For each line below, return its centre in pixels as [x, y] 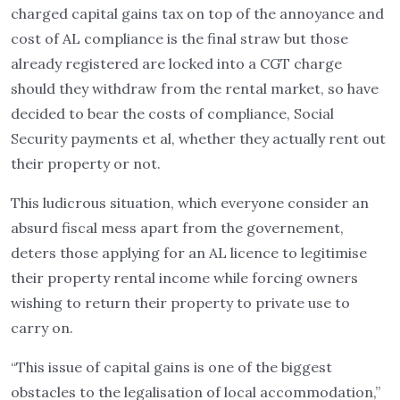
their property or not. [86, 163]
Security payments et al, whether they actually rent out [198, 138]
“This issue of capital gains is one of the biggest [171, 367]
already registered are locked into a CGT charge [176, 63]
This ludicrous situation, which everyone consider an [190, 203]
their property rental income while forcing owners [184, 278]
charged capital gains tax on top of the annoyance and [197, 13]
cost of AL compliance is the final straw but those [179, 38]
